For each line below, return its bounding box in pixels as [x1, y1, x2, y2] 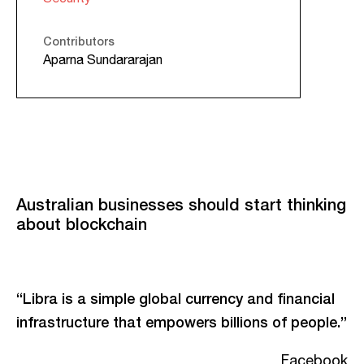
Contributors [43, 32, 115, 50]
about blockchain [16, 210, 147, 236]
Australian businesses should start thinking [16, 191, 346, 216]
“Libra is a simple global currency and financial [16, 286, 335, 310]
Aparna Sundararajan [43, 50, 162, 71]
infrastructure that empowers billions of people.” [16, 310, 347, 333]
